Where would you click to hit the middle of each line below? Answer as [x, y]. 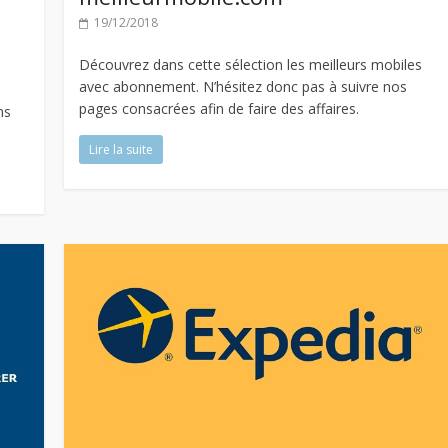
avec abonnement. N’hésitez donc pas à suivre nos [243, 87]
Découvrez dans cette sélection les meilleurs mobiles [251, 65]
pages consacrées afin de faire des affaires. [219, 109]
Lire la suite [121, 150]
